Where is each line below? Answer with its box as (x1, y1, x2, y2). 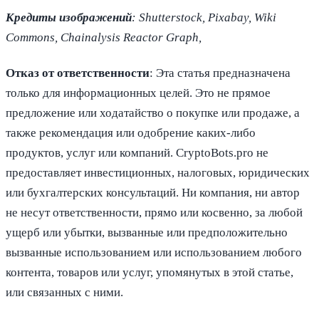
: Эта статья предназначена (150, 66, 291, 80)
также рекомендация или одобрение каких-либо (6, 126, 256, 140)
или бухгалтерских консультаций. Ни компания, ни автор (6, 186, 300, 200)
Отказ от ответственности (6, 66, 150, 80)
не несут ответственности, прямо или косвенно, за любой (6, 206, 303, 220)
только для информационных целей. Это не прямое (6, 86, 271, 100)
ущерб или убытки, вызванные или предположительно (6, 226, 288, 240)
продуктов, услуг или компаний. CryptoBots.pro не (6, 146, 268, 160)
